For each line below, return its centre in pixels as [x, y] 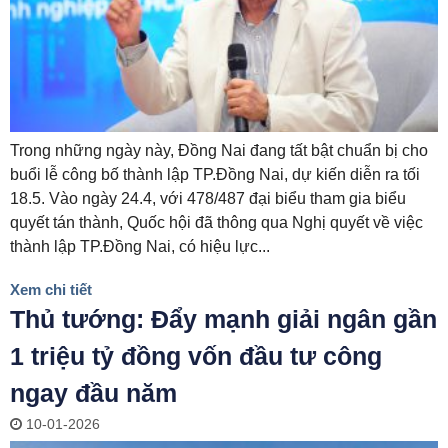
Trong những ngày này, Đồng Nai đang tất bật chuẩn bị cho [219, 150]
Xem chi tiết [51, 289]
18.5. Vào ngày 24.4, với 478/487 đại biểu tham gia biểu [208, 198]
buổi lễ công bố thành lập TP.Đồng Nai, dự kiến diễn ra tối [215, 174]
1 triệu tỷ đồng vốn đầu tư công [196, 355]
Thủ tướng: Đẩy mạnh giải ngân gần [223, 318]
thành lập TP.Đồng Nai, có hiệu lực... [140, 246]
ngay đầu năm [93, 392]
